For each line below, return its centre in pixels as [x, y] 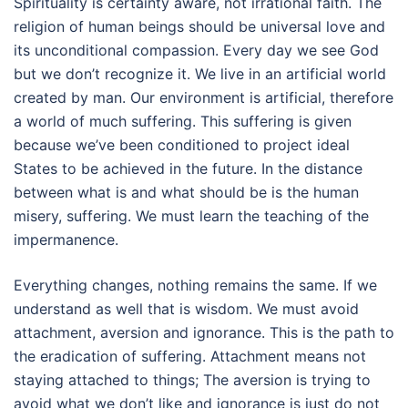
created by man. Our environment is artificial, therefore [204, 97]
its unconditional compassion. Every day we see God [196, 50]
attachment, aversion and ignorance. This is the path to [204, 332]
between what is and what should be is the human [186, 192]
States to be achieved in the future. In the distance [188, 168]
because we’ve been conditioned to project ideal [182, 145]
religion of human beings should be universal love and [199, 26]
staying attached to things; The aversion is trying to [192, 380]
